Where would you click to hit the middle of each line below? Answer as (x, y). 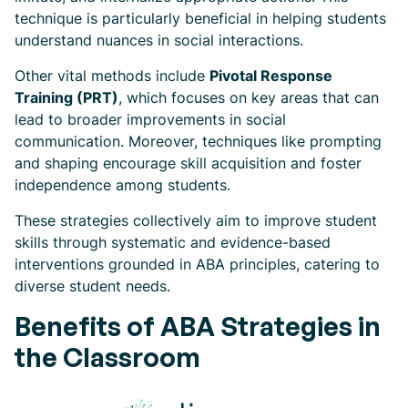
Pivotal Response (271, 76)
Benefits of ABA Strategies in (198, 326)
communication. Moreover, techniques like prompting (198, 141)
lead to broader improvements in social (150, 119)
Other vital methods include (112, 76)
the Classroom (107, 357)
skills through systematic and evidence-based (173, 242)
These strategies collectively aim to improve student (196, 220)
